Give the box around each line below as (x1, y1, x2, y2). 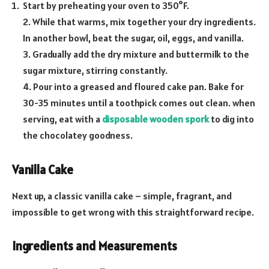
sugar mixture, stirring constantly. (23, 64, 168, 77)
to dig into (209, 113, 254, 125)
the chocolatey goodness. (23, 129, 133, 142)
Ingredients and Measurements (12, 238, 177, 254)
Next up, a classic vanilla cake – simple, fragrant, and (12, 190, 232, 202)
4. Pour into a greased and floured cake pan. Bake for (23, 80, 244, 93)
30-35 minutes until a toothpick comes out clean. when (23, 97, 255, 109)
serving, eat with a (23, 113, 102, 125)
